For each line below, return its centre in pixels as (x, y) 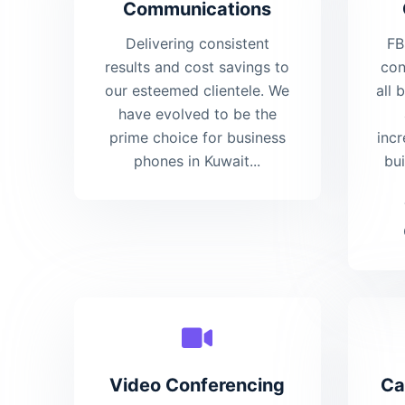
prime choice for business (197, 138)
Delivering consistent (197, 44)
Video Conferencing (198, 386)
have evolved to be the (197, 114)
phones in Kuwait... (198, 161)
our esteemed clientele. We (198, 91)
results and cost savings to (198, 67)
